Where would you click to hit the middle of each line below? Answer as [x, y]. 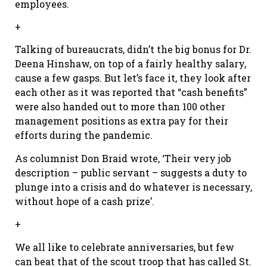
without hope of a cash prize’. [85, 201]
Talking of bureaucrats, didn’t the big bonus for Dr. [133, 49]
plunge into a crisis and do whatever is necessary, [133, 187]
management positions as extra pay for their [122, 121]
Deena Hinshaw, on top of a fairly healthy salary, [131, 64]
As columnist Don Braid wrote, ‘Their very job [123, 158]
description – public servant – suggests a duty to [131, 172]
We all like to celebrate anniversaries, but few [125, 247]
